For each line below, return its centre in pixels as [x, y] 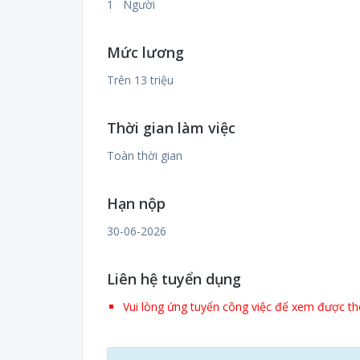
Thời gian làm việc [171, 128]
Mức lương [145, 52]
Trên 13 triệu [140, 80]
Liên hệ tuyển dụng [174, 279]
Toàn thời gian [145, 155]
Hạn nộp [136, 203]
